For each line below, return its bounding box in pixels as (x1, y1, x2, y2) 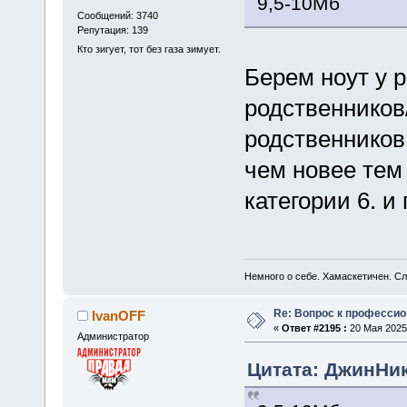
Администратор (76, 330, 149, 342)
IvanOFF (92, 307, 146, 323)
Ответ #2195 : (281, 322, 347, 333)
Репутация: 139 (76, 24, 148, 35)
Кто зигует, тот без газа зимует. (76, 44, 221, 55)
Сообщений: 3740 (76, 9, 158, 21)
